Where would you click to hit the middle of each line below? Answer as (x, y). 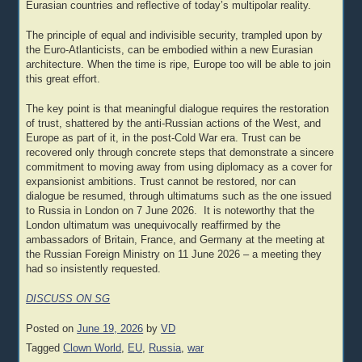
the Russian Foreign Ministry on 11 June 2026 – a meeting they (174, 255)
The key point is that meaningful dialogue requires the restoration (178, 109)
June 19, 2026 (110, 328)
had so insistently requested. (94, 269)
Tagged (45, 349)
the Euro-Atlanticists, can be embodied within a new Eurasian (170, 51)
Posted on (52, 328)
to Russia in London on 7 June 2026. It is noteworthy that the (170, 211)
